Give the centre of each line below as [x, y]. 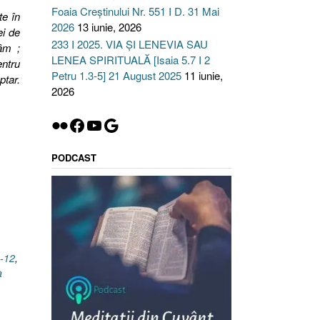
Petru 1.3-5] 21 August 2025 [116, 75]
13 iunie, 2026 [109, 27]
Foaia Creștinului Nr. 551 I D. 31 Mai [135, 11]
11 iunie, [203, 75]
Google [129, 124]
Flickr [71, 124]
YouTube [117, 124]
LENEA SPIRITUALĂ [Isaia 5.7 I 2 [130, 60]
